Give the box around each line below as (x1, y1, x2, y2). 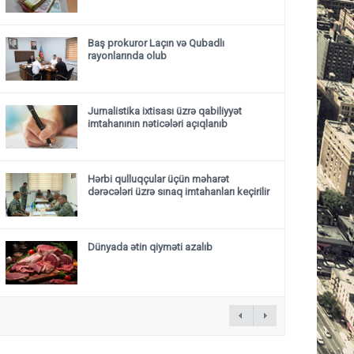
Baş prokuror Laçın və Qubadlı (88, 37, 224, 49)
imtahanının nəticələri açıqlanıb (88, 118, 228, 130)
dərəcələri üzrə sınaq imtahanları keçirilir (88, 186, 269, 198)
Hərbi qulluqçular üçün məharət (88, 173, 229, 185)
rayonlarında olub (88, 50, 167, 62)
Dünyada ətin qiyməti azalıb (88, 241, 213, 253)
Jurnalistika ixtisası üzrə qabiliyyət (88, 105, 242, 117)
